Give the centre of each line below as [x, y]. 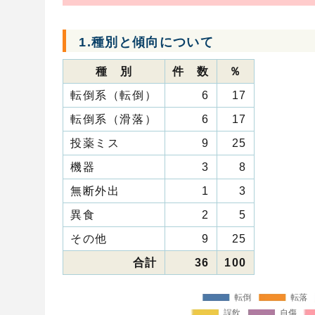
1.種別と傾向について [147, 42]
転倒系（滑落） [114, 120]
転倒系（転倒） [114, 96]
